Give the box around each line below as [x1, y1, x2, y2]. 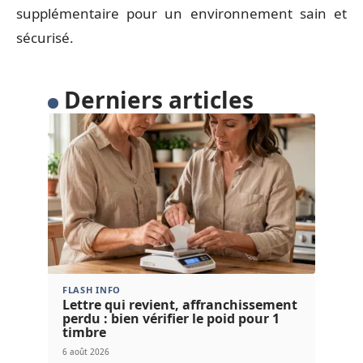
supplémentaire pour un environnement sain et [16, 3, 347, 23]
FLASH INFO [62, 283, 121, 296]
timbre [62, 322, 106, 341]
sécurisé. [16, 28, 74, 47]
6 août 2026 [62, 345, 109, 357]
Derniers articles [63, 83, 254, 115]
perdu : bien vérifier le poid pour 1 [62, 309, 280, 327]
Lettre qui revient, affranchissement [62, 295, 297, 314]
